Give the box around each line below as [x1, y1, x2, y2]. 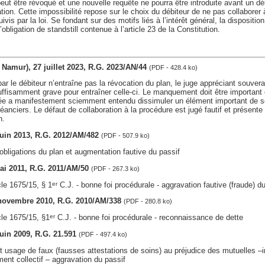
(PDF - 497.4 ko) [78, 230, 127, 238]
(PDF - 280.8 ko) [123, 198, 172, 205]
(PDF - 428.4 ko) [148, 63, 198, 71]
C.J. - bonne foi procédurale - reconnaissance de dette [54, 213, 243, 222]
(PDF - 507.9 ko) [101, 132, 150, 140]
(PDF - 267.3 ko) [91, 164, 140, 172]
